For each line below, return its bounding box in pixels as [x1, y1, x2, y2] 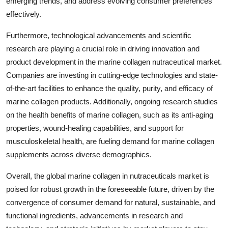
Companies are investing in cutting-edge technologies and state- [6, 70, 218, 79]
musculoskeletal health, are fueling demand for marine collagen [6, 136, 214, 146]
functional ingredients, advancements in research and [6, 211, 183, 220]
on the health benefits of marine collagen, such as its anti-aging [6, 110, 213, 119]
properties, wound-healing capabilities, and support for [6, 123, 184, 132]
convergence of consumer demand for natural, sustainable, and [6, 197, 215, 207]
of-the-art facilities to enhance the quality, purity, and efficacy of [6, 83, 213, 93]
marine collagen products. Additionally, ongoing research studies [6, 97, 218, 106]
